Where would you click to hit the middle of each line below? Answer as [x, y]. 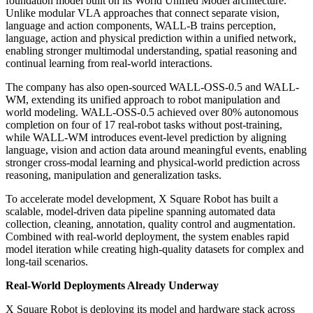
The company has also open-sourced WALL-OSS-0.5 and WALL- [152, 87]
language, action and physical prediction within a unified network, [151, 38]
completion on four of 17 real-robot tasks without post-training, [144, 125]
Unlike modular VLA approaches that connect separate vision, [143, 13]
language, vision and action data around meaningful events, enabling [156, 150]
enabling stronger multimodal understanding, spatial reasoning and [151, 51]
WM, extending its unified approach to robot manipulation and [143, 100]
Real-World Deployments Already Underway [112, 286]
